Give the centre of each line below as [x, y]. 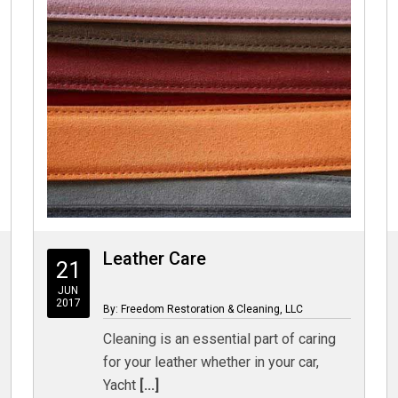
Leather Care [154, 259]
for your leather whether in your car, [211, 362]
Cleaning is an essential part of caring [219, 339]
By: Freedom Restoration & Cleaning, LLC [203, 309]
